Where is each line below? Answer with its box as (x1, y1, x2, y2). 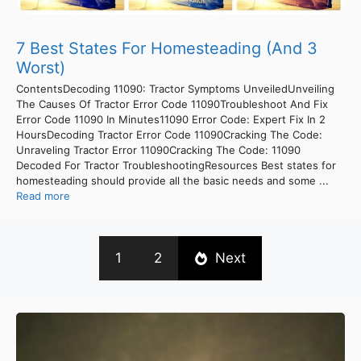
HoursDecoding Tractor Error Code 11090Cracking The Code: (16, 127, 322, 141)
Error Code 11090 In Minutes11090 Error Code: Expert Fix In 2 (16, 112, 326, 126)
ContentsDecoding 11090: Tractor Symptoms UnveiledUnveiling (16, 81, 334, 95)
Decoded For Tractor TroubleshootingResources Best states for (16, 158, 336, 172)
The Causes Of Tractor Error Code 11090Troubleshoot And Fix (16, 97, 328, 110)
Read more (16, 189, 70, 202)
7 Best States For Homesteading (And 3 (16, 38, 317, 58)
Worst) (16, 57, 65, 77)
